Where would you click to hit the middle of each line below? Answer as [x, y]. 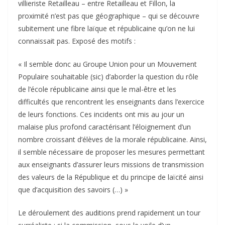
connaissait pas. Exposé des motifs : [77, 41]
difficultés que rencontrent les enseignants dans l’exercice [111, 102]
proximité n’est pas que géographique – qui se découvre [109, 16]
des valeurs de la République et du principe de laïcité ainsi [111, 177]
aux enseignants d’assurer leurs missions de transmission [111, 165]
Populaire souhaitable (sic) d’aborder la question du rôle [108, 77]
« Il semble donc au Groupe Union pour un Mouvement [107, 64]
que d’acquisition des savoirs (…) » [73, 190]
